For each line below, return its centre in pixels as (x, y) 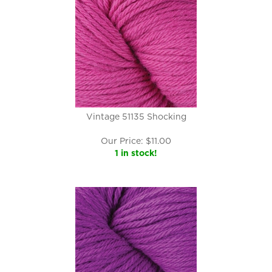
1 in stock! (136, 153)
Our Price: (122, 141)
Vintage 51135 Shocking (136, 117)
